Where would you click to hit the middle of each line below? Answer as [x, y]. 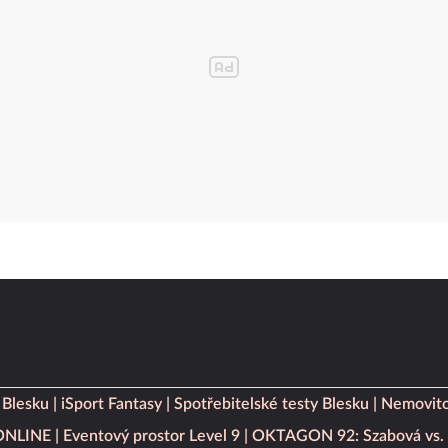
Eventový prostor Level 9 [151, 436]
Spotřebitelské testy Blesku [271, 404]
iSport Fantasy [111, 404]
